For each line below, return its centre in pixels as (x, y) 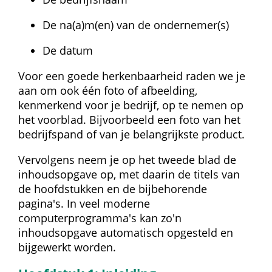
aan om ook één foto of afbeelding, (108, 90)
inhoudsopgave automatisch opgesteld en (126, 232)
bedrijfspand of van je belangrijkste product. (131, 134)
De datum (68, 50)
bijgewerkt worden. (67, 247)
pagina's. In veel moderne (84, 203)
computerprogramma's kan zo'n (100, 218)
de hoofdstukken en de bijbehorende (113, 189)
